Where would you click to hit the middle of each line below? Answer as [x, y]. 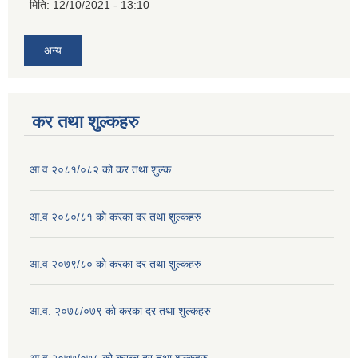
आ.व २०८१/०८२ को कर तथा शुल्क [100, 169]
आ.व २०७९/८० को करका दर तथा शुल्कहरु [115, 263]
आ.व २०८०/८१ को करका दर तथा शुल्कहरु [115, 216]
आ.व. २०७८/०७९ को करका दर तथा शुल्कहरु [120, 310]
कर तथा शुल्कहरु [86, 121]
